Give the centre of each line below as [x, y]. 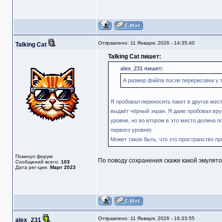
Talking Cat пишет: [134, 57]
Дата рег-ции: [32, 167]
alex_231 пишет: [141, 69]
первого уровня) [131, 130]
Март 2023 [63, 167]
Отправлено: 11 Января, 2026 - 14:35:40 [146, 43]
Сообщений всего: [38, 162]
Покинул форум [34, 157]
